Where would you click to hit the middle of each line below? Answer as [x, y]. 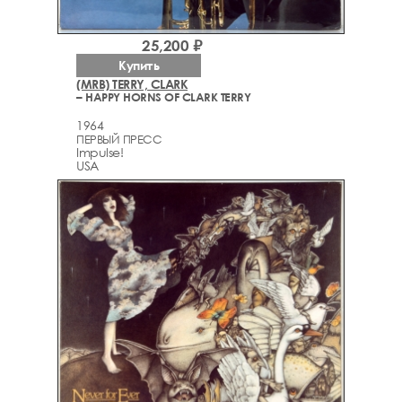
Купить [139, 66]
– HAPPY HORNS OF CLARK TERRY [163, 97]
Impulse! [100, 152]
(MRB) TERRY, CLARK [132, 84]
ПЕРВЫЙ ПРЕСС [119, 139]
